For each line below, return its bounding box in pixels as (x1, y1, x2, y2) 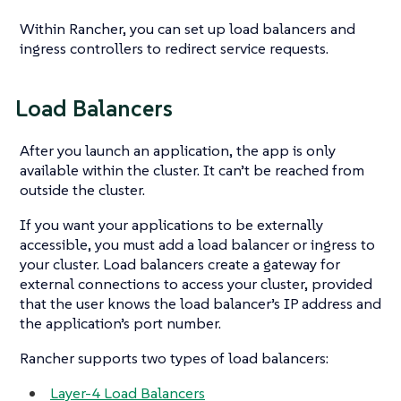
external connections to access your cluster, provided (20, 273, 372, 294)
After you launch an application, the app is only (20, 140, 336, 160)
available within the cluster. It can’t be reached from (20, 159, 364, 180)
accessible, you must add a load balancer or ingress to (20, 234, 375, 254)
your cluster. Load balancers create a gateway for (20, 253, 340, 274)
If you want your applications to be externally (20, 214, 323, 235)
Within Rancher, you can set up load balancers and (20, 18, 355, 38)
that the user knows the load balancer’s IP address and (20, 293, 381, 313)
